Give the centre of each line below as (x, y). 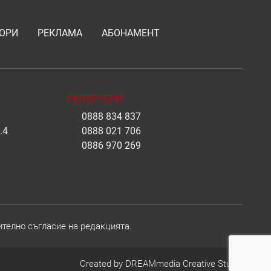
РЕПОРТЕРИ (95, 99)
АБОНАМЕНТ (131, 33)
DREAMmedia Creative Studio (184, 264)
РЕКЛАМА (60, 33)
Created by (103, 264)
